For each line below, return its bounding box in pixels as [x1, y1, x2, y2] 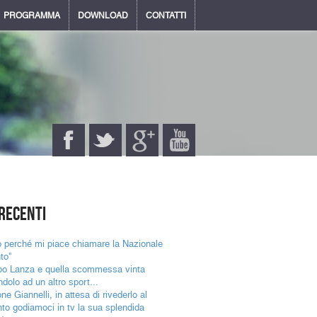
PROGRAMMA [4, 11, 60, 21]
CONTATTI [146, 11, 186, 21]
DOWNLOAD [78, 11, 128, 21]
